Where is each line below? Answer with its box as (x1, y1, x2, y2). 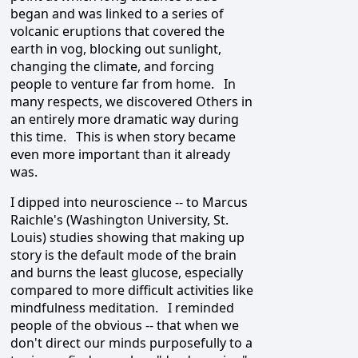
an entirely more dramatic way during (10, 110, 239, 129)
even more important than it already (10, 145, 230, 164)
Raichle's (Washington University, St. (10, 211, 229, 229)
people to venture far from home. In (10, 75, 236, 93)
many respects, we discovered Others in (10, 93, 253, 111)
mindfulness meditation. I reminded (10, 299, 234, 317)
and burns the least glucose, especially (10, 264, 243, 282)
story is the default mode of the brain (10, 246, 237, 265)
